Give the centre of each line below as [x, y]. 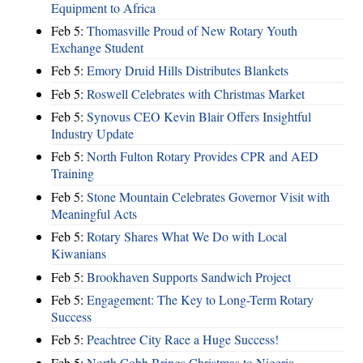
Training [73, 173]
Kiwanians [79, 254]
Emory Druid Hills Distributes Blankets [188, 70]
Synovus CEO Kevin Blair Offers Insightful [199, 117]
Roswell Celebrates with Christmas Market [196, 93]
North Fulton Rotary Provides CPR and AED [203, 156]
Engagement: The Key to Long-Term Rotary [200, 299]
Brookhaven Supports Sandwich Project [189, 276]
